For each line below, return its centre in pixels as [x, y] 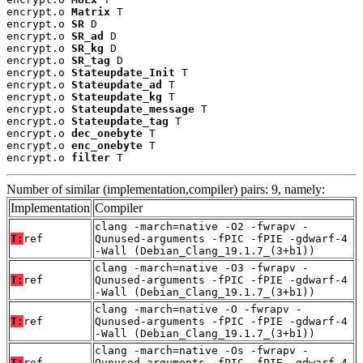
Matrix [91, 12]
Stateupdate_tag [120, 122]
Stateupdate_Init [123, 73]
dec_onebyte [107, 134]
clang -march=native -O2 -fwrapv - [202, 227]
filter [91, 158]
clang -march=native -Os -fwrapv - [202, 351]
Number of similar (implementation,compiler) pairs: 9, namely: [166, 190]
